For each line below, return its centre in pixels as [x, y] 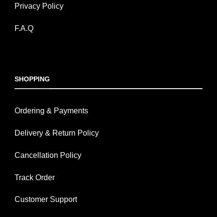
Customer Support [46, 200]
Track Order [35, 177]
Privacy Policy [39, 6]
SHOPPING [32, 79]
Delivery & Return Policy [57, 133]
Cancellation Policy [48, 155]
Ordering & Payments [51, 111]
